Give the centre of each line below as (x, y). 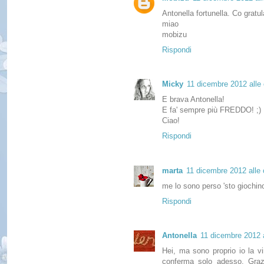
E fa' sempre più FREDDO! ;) (212, 110)
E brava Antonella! (193, 100)
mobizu (174, 35)
